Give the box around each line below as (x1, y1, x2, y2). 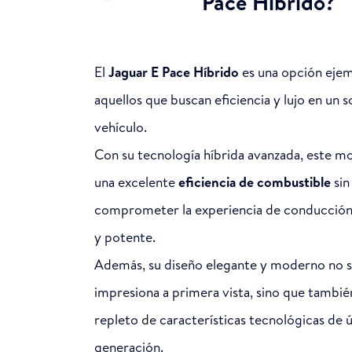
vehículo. (94, 116, 147, 137)
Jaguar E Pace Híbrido (108, 61, 239, 82)
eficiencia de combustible (178, 171, 331, 192)
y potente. (94, 226, 156, 247)
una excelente (94, 171, 178, 192)
